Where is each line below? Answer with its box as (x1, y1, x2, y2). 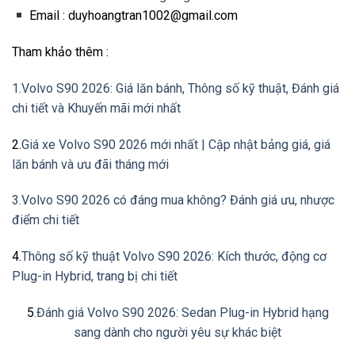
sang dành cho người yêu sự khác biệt (74, 325, 281, 341)
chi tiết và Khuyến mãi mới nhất (12, 100, 181, 116)
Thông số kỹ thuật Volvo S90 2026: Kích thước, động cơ (21, 249, 326, 265)
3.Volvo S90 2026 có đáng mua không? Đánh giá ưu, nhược (12, 193, 334, 208)
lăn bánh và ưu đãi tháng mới (12, 156, 169, 172)
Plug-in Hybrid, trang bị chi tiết (12, 269, 177, 284)
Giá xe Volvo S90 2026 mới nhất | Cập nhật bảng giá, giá (21, 136, 330, 152)
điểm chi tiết (12, 212, 79, 228)
